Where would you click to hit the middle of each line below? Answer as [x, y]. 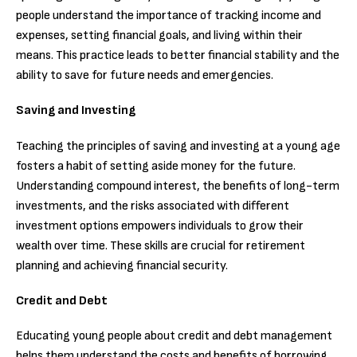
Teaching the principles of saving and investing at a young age [178, 146]
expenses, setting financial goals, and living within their [159, 36]
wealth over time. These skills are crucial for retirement [161, 245]
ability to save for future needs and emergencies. [145, 76]
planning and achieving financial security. [122, 265]
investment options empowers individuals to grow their [160, 226]
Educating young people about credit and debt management [174, 336]
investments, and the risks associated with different [153, 206]
